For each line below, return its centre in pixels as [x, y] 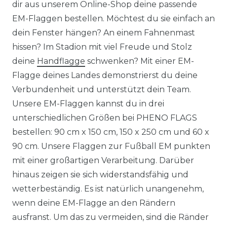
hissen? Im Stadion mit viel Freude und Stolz [102, 47]
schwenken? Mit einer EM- [140, 61]
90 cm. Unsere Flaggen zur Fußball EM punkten [111, 146]
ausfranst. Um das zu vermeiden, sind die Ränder [110, 217]
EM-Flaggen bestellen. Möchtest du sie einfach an [113, 18]
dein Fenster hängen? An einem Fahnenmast [104, 33]
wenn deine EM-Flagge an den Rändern [94, 203]
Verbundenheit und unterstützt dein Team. [102, 89]
